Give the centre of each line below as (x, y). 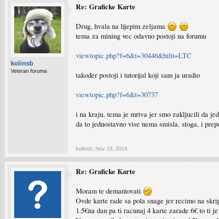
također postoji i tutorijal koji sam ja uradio (138, 75)
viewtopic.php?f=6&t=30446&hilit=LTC (134, 55)
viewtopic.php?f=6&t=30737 (117, 95)
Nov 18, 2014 (111, 149)
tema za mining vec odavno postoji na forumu (141, 36)
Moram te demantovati (109, 191)
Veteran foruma (29, 71)
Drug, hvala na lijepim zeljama (121, 26)
